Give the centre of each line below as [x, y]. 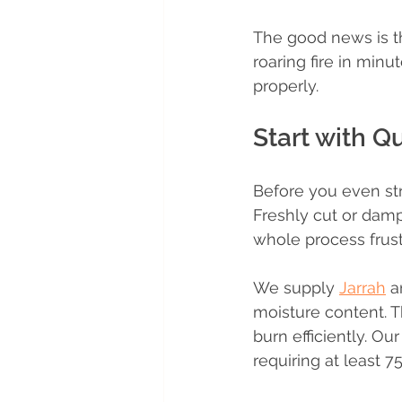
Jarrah [363, 288]
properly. [286, 86]
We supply [296, 288]
